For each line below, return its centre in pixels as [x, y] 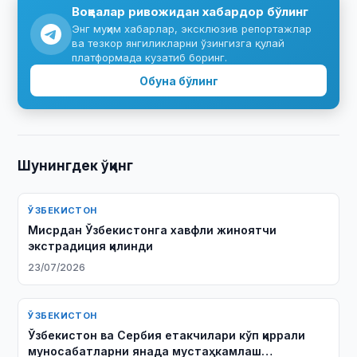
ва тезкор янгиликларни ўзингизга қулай [178, 43]
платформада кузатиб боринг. [150, 57]
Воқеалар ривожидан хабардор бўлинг [190, 12]
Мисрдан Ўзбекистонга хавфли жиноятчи [153, 230]
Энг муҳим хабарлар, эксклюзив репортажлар [192, 29]
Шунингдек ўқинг [76, 166]
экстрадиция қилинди [91, 246]
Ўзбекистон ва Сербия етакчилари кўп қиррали [167, 335]
